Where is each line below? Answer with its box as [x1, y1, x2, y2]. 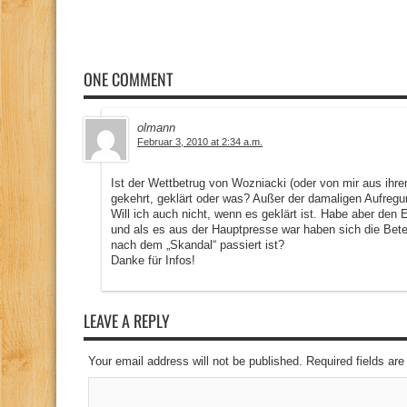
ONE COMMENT [84, 67, 173, 91]
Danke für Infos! [111, 253, 195, 267]
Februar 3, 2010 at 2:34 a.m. [137, 136, 263, 147]
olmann [137, 121, 175, 134]
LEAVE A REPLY [84, 309, 170, 333]
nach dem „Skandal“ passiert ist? [111, 238, 284, 252]
